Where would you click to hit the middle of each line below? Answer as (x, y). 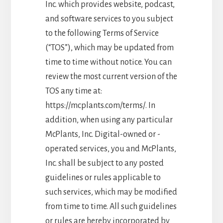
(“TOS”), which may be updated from (109, 48)
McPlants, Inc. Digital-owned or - (103, 134)
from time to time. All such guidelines (111, 206)
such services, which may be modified (111, 192)
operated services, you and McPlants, (111, 149)
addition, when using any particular (109, 120)
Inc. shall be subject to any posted (104, 163)
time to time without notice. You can (108, 62)
